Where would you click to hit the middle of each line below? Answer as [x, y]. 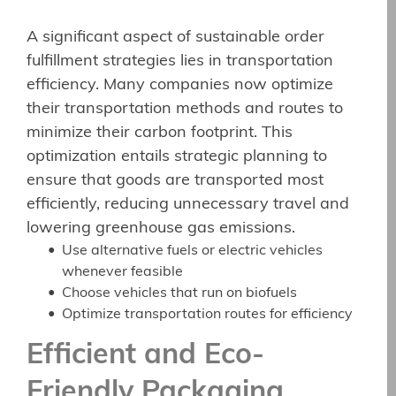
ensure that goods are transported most [175, 180]
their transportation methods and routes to [185, 109]
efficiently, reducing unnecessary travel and [188, 204]
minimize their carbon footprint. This [160, 133]
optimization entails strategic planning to [177, 156]
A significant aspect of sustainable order [175, 37]
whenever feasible [122, 272]
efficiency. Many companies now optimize [180, 85]
